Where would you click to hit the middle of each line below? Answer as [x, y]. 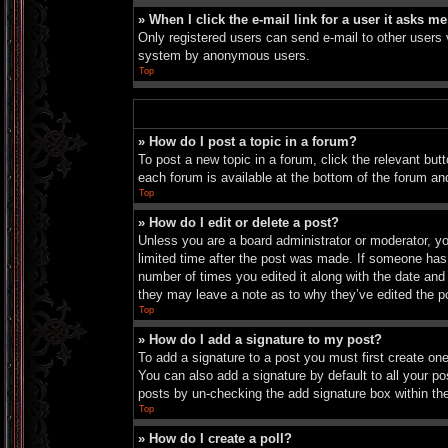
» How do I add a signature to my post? [260, 339]
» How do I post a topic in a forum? [247, 141]
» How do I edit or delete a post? [238, 222]
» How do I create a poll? [215, 438]
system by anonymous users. [224, 55]
